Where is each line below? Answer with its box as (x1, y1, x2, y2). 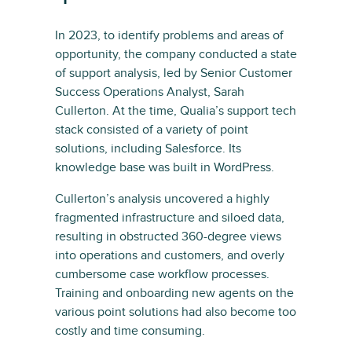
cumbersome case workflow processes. (55, 266, 269, 282)
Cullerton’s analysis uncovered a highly (55, 191, 269, 207)
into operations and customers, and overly (55, 247, 284, 263)
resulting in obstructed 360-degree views (55, 229, 281, 244)
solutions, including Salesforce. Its (55, 141, 241, 156)
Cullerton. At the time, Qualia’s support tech (55, 103, 296, 119)
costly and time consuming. (55, 323, 205, 339)
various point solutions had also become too (55, 304, 296, 320)
